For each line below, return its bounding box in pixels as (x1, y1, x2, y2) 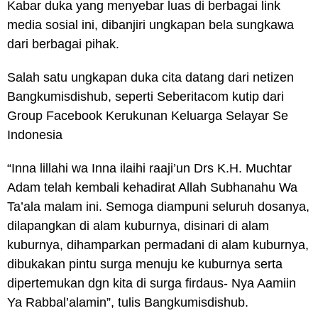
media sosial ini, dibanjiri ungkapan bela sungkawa (7, 18, 294, 32)
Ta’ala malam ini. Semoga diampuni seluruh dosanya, (7, 199, 309, 214)
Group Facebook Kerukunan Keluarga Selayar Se (7, 109, 288, 123)
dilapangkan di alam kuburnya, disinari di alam (7, 219, 269, 233)
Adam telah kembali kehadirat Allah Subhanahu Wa (7, 180, 297, 194)
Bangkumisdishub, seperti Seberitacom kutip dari (7, 89, 284, 104)
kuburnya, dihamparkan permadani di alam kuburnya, (7, 238, 309, 252)
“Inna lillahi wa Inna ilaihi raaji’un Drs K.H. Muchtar (7, 161, 292, 175)
